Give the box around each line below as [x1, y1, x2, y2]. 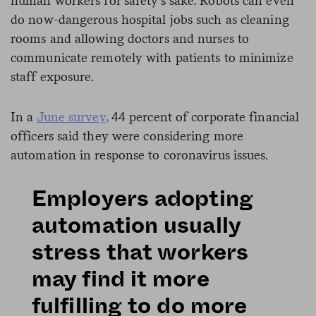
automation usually [32, 214, 241, 237]
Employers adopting [32, 187, 253, 210]
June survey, [37, 109, 108, 124]
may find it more [32, 267, 209, 291]
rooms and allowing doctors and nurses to [11, 30, 250, 46]
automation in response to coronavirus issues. [11, 147, 269, 162]
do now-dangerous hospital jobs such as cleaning [11, 11, 289, 27]
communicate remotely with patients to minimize [11, 49, 293, 65]
